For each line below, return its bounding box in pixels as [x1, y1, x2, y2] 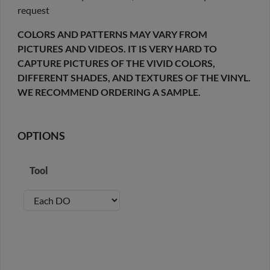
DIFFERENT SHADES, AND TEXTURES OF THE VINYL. [17, 72, 251, 84]
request [17, 4, 49, 16]
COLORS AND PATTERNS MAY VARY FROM [17, 28, 207, 40]
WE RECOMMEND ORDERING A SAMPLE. [17, 86, 201, 98]
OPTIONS [17, 130, 65, 143]
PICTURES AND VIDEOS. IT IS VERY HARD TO [17, 43, 217, 55]
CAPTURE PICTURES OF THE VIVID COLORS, [17, 57, 215, 69]
